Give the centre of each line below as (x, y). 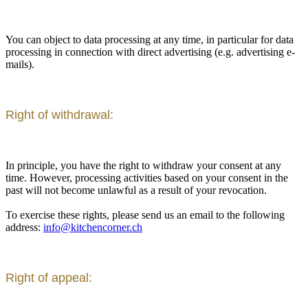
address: (24, 228)
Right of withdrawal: (59, 115)
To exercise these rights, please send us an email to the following (145, 215)
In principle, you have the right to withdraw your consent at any (143, 166)
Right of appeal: (49, 278)
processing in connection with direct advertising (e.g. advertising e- (150, 52)
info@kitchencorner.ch (93, 228)
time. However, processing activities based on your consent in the (147, 178)
